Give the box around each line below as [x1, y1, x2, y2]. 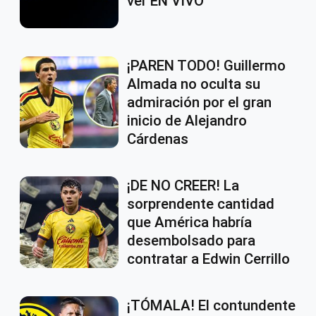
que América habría [127, 214, 252, 231]
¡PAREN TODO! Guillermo [127, 57, 286, 75]
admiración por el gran [127, 94, 272, 111]
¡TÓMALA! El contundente [127, 297, 296, 315]
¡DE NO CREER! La [127, 177, 239, 195]
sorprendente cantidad [127, 195, 274, 213]
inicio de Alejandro [127, 112, 247, 130]
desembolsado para [127, 232, 255, 250]
